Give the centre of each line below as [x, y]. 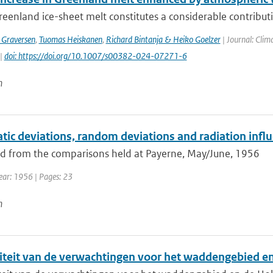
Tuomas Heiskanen [70, 39]
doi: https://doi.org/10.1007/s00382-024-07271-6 [95, 56]
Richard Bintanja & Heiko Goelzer [163, 39]
